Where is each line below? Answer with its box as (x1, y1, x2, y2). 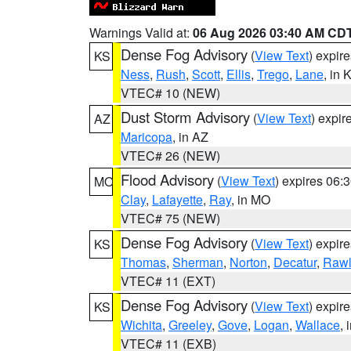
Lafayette (152, 190, 203, 208)
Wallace (295, 316, 340, 334)
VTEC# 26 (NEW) (121, 147, 220, 165)
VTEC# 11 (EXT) (121, 272, 215, 290)
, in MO (231, 190, 270, 208)
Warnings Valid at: (89, 24, 193, 42)
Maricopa (121, 128, 172, 146)
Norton (230, 253, 267, 271)
